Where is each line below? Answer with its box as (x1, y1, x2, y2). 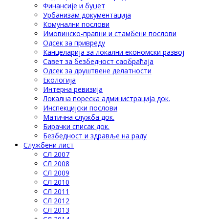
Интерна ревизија (43, 85, 103, 94)
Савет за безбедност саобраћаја (43, 57, 153, 66)
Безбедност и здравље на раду (43, 131, 147, 141)
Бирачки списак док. (43, 122, 109, 131)
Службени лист (23, 140, 74, 150)
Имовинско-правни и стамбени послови (43, 29, 176, 39)
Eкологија (43, 75, 76, 85)
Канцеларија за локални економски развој (43, 47, 184, 57)
